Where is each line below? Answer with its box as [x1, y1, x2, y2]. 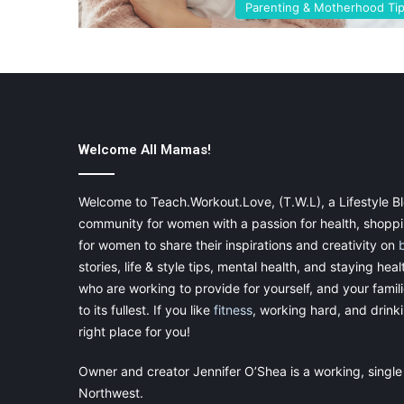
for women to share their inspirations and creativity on [78, 237, 399, 253]
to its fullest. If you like [78, 302, 214, 318]
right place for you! [78, 324, 190, 340]
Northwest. [78, 385, 143, 401]
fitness [214, 302, 252, 318]
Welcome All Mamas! [78, 142, 211, 159]
